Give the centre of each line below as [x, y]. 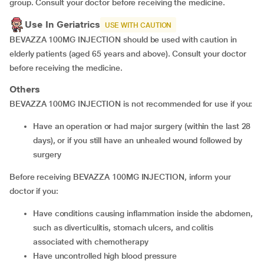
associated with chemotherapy [91, 242]
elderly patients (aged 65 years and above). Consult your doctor [128, 54]
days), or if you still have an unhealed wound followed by [138, 140]
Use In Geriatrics [62, 24]
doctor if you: [34, 191]
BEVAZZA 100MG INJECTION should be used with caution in [123, 39]
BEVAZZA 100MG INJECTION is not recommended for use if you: [131, 104]
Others [25, 89]
